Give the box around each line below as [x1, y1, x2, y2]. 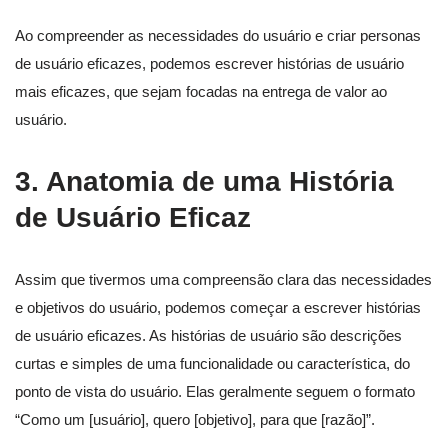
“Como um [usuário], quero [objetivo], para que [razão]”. [15, 411, 375, 429]
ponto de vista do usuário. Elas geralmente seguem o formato [15, 383, 415, 401]
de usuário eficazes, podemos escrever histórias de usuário [15, 55, 404, 73]
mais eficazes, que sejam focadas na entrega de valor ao [15, 83, 387, 101]
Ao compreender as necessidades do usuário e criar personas [15, 27, 421, 45]
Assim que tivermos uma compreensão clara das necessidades [15, 271, 432, 289]
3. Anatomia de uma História [15, 166, 394, 198]
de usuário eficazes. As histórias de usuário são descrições [15, 327, 402, 345]
